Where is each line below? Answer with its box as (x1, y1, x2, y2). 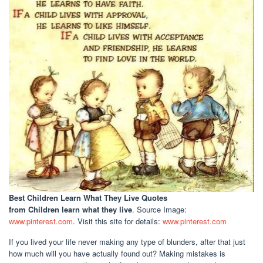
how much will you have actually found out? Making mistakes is (9, 247, 225, 259)
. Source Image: (132, 203, 187, 215)
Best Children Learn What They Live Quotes (9, 191, 167, 203)
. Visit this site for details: (73, 215, 163, 227)
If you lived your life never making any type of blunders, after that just (9, 235, 245, 247)
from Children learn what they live (9, 203, 132, 215)
